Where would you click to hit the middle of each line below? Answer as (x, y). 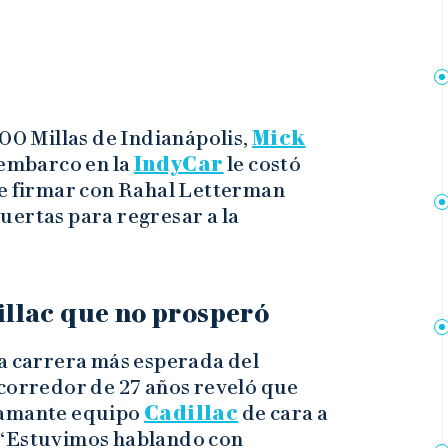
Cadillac (191, 413)
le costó (262, 164)
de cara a (283, 413)
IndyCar (178, 164)
